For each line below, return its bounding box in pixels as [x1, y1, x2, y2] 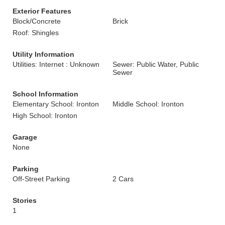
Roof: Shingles [13, 29, 59, 37]
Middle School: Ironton [113, 100, 184, 108]
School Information [13, 90, 78, 98]
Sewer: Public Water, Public [113, 60, 199, 68]
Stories [13, 196, 37, 204]
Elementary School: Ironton [13, 100, 99, 108]
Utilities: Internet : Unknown [13, 60, 99, 68]
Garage [13, 133, 37, 141]
